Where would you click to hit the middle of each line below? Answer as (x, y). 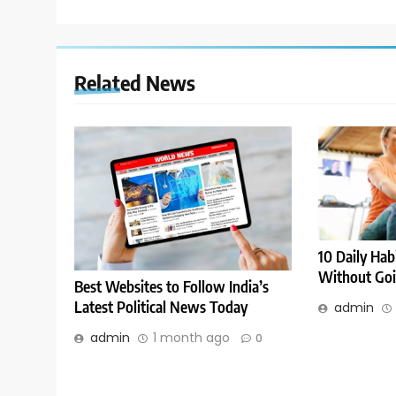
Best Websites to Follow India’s (171, 287)
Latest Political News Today (161, 307)
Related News (135, 82)
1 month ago (191, 338)
